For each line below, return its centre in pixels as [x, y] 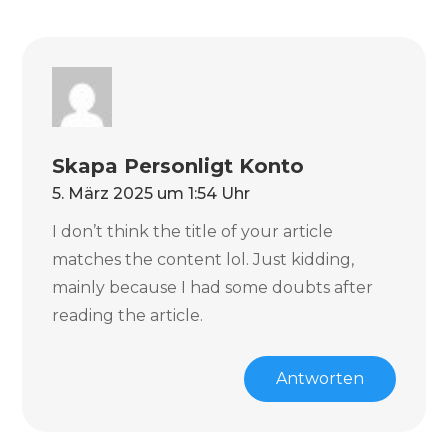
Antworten [319, 378]
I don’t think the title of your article [193, 231]
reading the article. [128, 315]
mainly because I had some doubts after [213, 287]
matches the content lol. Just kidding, [203, 259]
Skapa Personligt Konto [178, 166]
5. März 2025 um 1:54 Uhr [151, 193]
